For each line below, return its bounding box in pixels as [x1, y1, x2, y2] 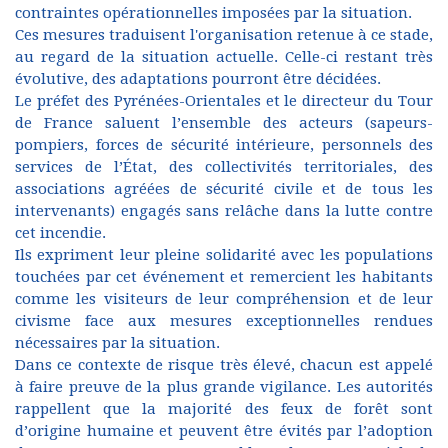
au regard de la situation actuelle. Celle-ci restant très [15, 48, 433, 67]
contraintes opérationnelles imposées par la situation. [15, 4, 412, 23]
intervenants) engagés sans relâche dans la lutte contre [15, 202, 433, 221]
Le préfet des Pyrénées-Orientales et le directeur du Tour [15, 92, 433, 111]
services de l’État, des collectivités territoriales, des [15, 158, 433, 177]
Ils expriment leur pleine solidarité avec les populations [15, 246, 433, 265]
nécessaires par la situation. [15, 334, 220, 353]
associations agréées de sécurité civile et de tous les [15, 180, 433, 199]
